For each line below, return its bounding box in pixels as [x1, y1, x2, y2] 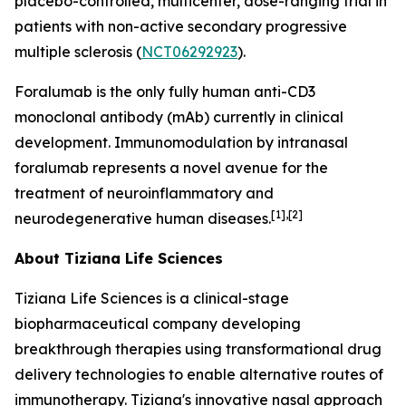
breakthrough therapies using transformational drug [14, 340, 382, 358]
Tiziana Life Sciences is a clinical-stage [14, 289, 289, 307]
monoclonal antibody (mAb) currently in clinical [14, 108, 343, 126]
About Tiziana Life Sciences [14, 249, 223, 267]
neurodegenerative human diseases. [14, 209, 271, 227]
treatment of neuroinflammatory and [14, 184, 274, 202]
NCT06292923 [141, 43, 237, 61]
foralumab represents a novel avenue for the [14, 159, 328, 177]
